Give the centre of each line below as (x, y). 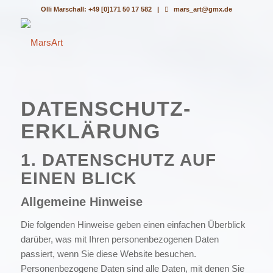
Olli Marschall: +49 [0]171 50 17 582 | (102, 9)
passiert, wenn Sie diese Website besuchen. (108, 253)
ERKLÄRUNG (90, 131)
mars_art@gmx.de (203, 9)
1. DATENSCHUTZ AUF (118, 160)
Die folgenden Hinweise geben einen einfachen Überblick (133, 224)
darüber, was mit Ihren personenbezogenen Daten (119, 239)
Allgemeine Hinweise (81, 202)
